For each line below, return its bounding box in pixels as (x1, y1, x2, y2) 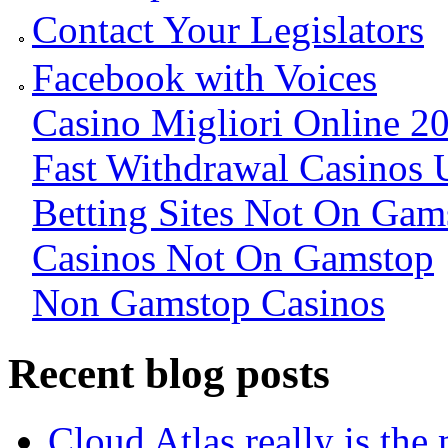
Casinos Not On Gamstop (32, 235, 434, 279)
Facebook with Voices (32, 55, 377, 99)
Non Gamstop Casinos (32, 280, 385, 324)
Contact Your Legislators (32, 7, 424, 51)
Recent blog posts (8, 349, 330, 397)
